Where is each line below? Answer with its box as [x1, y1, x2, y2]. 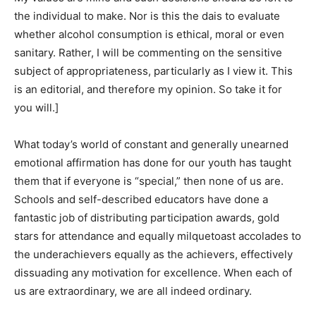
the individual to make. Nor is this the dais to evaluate [14, 8, 280, 23]
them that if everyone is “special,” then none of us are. [14, 174, 284, 188]
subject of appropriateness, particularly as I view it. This [14, 63, 293, 78]
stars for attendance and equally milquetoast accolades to [14, 229, 301, 243]
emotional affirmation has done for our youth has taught [14, 155, 291, 169]
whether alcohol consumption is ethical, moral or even [14, 27, 284, 41]
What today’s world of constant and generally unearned [14, 137, 288, 151]
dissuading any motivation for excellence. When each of [14, 265, 292, 279]
